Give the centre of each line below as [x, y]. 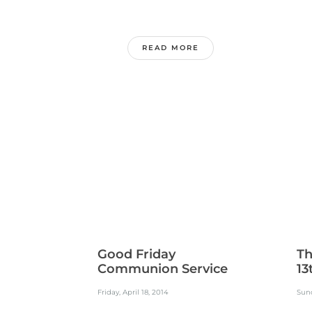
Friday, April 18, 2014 [133, 292]
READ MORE [171, 48]
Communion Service [162, 268]
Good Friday [136, 254]
